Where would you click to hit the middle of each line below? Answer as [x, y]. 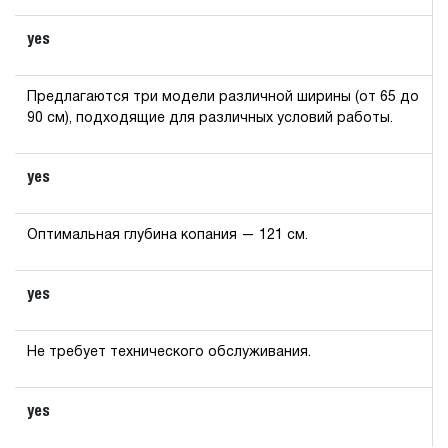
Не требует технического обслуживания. [169, 352]
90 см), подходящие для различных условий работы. [210, 118]
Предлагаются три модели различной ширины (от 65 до [223, 97]
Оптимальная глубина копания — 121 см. [167, 235]
